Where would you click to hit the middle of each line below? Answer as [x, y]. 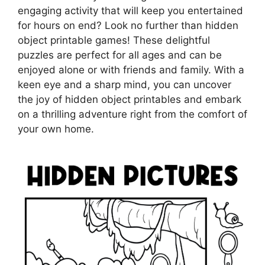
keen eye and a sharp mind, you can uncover [125, 85]
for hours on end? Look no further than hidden [128, 26]
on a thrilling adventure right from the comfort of [132, 114]
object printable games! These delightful [114, 41]
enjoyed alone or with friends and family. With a [131, 70]
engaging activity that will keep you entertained [130, 11]
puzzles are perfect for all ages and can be [120, 55]
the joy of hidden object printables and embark [130, 100]
